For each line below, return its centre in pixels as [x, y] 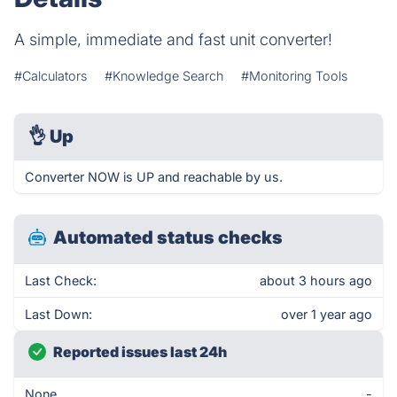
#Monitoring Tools [294, 76]
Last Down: [58, 314]
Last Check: [61, 280]
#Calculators [51, 76]
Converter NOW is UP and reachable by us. [154, 177]
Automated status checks [168, 237]
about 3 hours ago [316, 280]
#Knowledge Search [164, 76]
